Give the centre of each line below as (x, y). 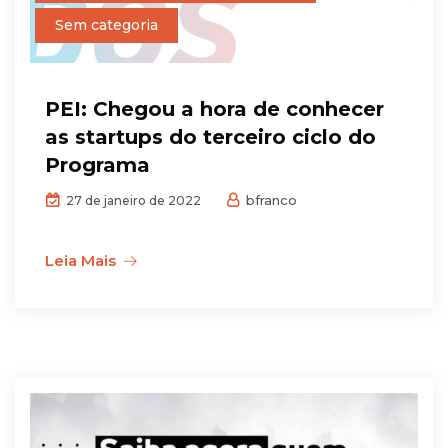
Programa (97, 164)
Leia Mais (80, 260)
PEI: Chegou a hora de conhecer (214, 108)
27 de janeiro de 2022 (132, 200)
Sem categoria (106, 24)
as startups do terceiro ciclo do (210, 136)
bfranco (269, 199)
